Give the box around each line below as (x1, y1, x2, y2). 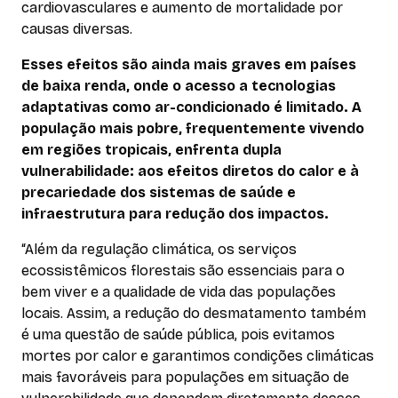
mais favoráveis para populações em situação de (21, 369, 349, 386)
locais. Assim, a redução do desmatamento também (21, 305, 366, 322)
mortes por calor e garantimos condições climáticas (21, 347, 374, 365)
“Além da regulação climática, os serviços (21, 241, 297, 259)
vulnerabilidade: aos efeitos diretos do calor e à (21, 163, 359, 180)
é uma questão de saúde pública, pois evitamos (21, 326, 335, 344)
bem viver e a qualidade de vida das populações (21, 283, 336, 301)
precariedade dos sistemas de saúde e (21, 184, 296, 202)
